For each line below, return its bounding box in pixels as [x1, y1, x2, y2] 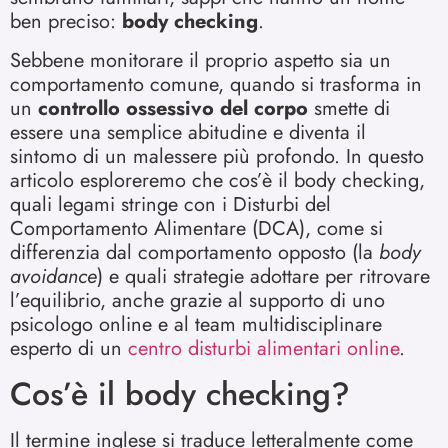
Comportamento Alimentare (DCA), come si [10, 213, 383, 243]
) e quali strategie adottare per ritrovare [97, 261, 430, 291]
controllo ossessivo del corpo [38, 93, 308, 123]
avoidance [10, 261, 97, 291]
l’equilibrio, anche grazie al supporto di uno [10, 285, 385, 315]
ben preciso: [10, 7, 122, 37]
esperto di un [10, 333, 128, 363]
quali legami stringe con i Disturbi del [10, 189, 331, 219]
